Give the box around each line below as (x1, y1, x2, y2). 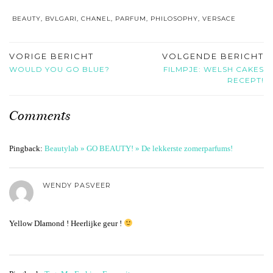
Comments (9, 107, 70, 124)
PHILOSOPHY (151, 14, 198, 23)
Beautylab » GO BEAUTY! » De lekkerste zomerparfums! (44, 143, 233, 153)
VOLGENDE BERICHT (162, 51, 264, 61)
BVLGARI (45, 14, 77, 23)
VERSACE (202, 14, 236, 23)
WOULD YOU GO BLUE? (9, 64, 110, 74)
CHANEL (81, 14, 111, 23)
